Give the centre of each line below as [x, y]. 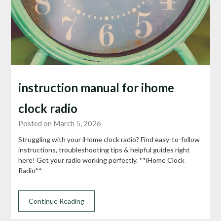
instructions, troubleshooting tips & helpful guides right [104, 149]
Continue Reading [57, 201]
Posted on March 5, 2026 [60, 123]
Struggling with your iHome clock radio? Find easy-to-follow [109, 139]
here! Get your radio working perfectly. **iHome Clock [102, 160]
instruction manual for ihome [96, 87]
